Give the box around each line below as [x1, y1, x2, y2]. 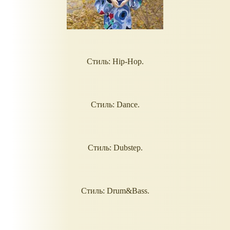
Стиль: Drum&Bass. [81, 186, 149, 195]
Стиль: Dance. [90, 100, 140, 109]
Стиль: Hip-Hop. [86, 56, 144, 66]
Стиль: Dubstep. [87, 143, 143, 152]
